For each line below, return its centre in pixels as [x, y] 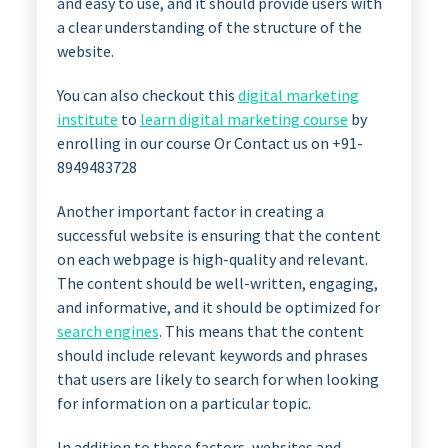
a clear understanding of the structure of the [209, 26]
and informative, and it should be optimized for [218, 306]
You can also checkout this [147, 94]
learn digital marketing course [243, 118]
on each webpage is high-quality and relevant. [212, 258]
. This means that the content [261, 330]
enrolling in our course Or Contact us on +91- [209, 142]
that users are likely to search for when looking [217, 378]
